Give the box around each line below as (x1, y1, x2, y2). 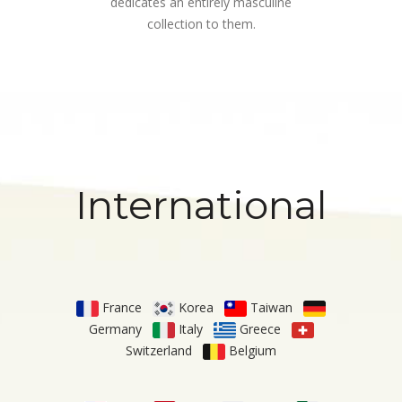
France (102, 298, 142, 316)
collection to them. (146, 15, 256, 33)
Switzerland (126, 341, 192, 359)
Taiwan (250, 298, 293, 316)
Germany (88, 319, 142, 337)
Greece (239, 319, 281, 337)
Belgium (229, 341, 276, 359)
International (74, 179, 328, 229)
